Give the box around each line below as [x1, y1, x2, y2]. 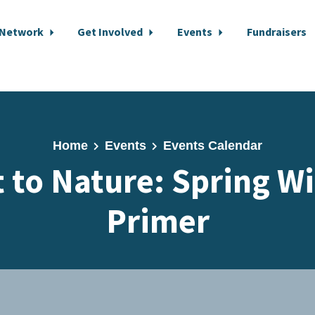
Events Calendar [162, 139, 262, 153]
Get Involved [77, 25, 146, 39]
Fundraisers [246, 25, 307, 39]
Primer [105, 200, 210, 242]
